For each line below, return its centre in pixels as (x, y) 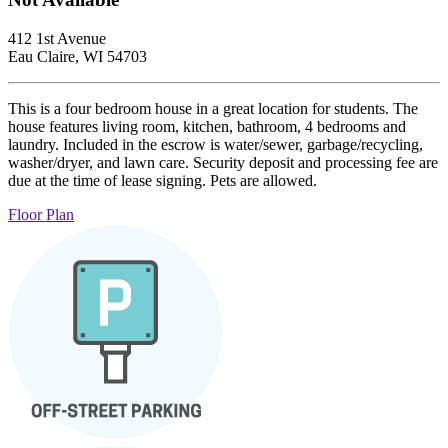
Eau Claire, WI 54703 (77, 56)
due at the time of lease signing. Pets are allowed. (162, 180)
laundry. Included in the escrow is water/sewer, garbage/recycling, (215, 144)
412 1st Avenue (57, 38)
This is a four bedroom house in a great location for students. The (213, 108)
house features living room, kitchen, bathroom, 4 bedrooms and (207, 126)
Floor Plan (41, 214)
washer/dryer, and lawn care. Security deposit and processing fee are (223, 162)
